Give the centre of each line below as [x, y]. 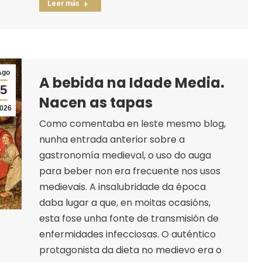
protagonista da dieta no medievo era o [130, 250]
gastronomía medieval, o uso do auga [125, 155]
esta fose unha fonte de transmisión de [129, 218]
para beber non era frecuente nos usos [130, 171]
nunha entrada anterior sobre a [112, 139]
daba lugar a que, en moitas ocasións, [125, 202]
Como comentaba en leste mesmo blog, [132, 123]
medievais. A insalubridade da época [122, 187]
